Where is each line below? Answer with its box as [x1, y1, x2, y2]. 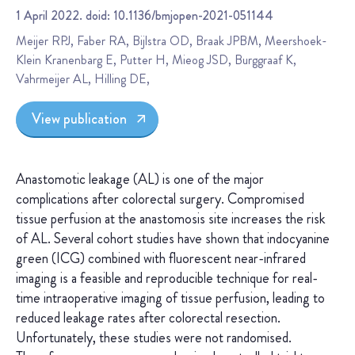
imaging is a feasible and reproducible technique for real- [16, 268, 318, 289]
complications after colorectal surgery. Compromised [16, 189, 304, 210]
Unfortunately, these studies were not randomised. [16, 327, 292, 349]
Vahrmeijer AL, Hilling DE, [16, 70, 150, 88]
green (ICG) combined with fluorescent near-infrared [16, 248, 306, 269]
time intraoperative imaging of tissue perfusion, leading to [16, 288, 325, 309]
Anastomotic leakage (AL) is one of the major [16, 169, 264, 190]
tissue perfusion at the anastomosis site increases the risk [16, 208, 326, 230]
